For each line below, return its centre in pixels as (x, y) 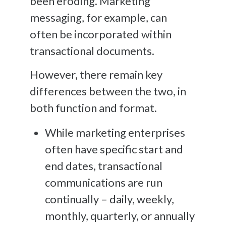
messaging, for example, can (98, 17)
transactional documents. (93, 50)
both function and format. (93, 107)
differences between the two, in (108, 91)
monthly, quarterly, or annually (120, 215)
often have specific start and (114, 149)
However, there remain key (96, 74)
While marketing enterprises (115, 132)
